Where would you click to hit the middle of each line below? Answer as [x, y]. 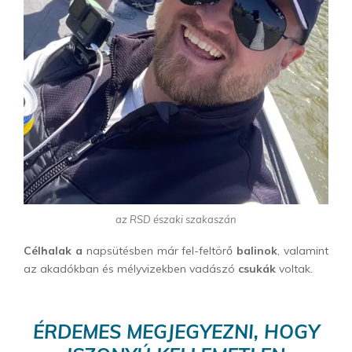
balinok [257, 250]
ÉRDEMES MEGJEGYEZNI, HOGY [176, 331]
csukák [257, 268]
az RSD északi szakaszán [176, 220]
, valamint [303, 250]
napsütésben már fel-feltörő [159, 250]
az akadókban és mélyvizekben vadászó [131, 268]
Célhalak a [53, 250]
